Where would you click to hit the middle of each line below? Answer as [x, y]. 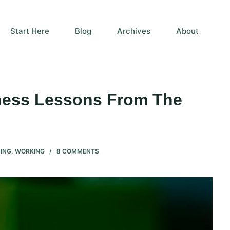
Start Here [30, 31]
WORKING [30, 151]
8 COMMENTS [78, 151]
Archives [133, 31]
